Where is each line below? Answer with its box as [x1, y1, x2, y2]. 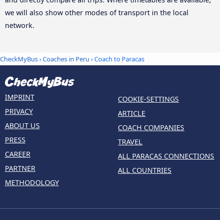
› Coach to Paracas [89, 55, 144, 64]
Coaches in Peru [43, 55, 89, 64]
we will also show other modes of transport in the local [5, 7, 189, 17]
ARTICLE [118, 108, 146, 118]
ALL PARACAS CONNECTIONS [118, 151, 215, 161]
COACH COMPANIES [118, 122, 185, 132]
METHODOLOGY [4, 177, 59, 187]
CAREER [4, 149, 30, 159]
